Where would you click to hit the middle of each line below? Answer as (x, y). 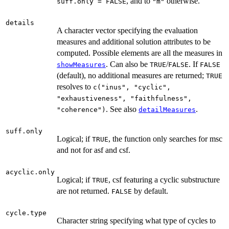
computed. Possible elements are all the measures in (140, 53)
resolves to (75, 86)
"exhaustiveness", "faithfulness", (124, 98)
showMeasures (81, 64)
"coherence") (81, 109)
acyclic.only (30, 172)
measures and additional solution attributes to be (134, 41)
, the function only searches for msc (165, 139)
